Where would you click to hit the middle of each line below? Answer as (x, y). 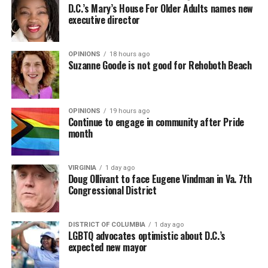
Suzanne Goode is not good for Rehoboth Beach (160, 66)
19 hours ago (129, 111)
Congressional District (112, 191)
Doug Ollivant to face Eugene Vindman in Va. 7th (160, 179)
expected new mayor (107, 247)
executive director (104, 20)
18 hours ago (129, 54)
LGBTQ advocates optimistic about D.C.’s (147, 236)
